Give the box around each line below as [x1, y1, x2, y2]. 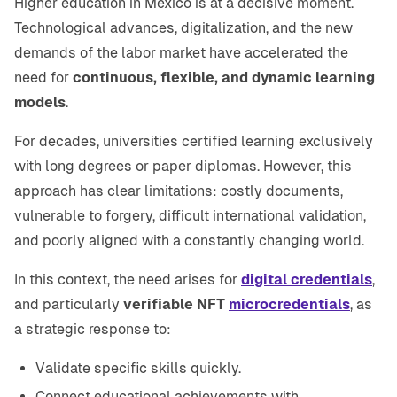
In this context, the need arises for [14, 271, 241, 289]
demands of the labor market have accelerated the [14, 44, 348, 62]
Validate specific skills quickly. [35, 360, 241, 378]
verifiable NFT [123, 296, 225, 314]
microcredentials [229, 296, 350, 314]
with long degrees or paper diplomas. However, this [14, 158, 352, 175]
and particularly [14, 296, 123, 314]
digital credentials [241, 271, 372, 289]
